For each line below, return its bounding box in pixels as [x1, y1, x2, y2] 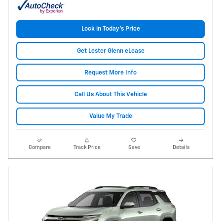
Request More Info [84, 69, 137, 76]
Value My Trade [89, 113, 132, 120]
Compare [29, 145, 51, 150]
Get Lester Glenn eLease [76, 47, 145, 54]
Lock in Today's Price [81, 26, 140, 33]
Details [173, 145, 190, 150]
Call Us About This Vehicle [74, 91, 147, 98]
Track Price [73, 145, 101, 150]
